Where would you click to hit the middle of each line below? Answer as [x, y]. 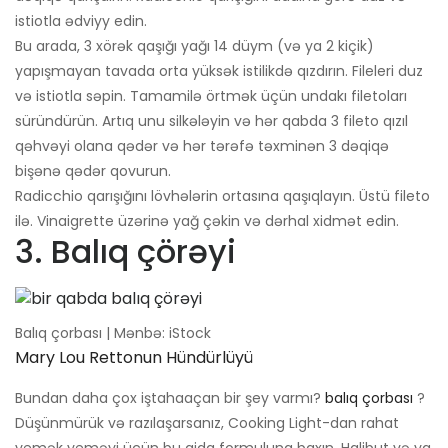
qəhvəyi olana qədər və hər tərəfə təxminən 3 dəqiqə [202, 146]
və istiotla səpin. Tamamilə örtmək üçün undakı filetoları [211, 96]
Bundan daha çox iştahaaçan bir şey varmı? [170, 398]
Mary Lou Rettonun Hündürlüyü [134, 358]
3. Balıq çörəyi [125, 252]
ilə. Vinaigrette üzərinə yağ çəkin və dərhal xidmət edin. [207, 221]
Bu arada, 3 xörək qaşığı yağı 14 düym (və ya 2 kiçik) [194, 46]
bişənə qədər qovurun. [93, 171]
